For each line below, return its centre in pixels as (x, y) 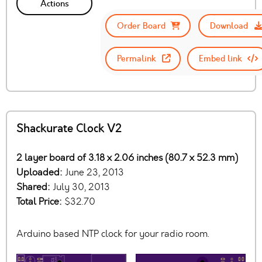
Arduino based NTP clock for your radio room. (113, 233)
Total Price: (40, 201)
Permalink (137, 59)
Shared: (35, 187)
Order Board (141, 26)
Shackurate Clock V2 (69, 128)
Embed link (220, 59)
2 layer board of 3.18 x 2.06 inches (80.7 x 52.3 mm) (127, 157)
